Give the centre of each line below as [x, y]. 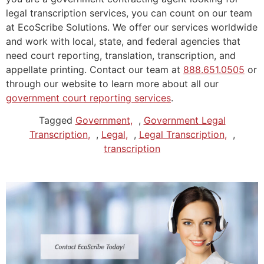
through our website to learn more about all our [112, 83]
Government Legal [184, 121]
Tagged [57, 121]
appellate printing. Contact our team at [95, 69]
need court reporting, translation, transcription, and [121, 55]
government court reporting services [88, 98]
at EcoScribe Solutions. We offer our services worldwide [132, 27]
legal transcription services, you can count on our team [129, 13]
